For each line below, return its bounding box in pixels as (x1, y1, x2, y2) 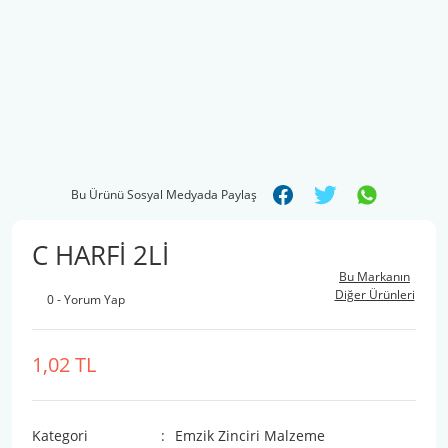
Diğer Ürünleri (334, 286, 415, 303)
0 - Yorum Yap (47, 291, 125, 308)
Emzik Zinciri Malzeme (174, 426, 325, 445)
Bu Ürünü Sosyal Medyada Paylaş (71, 186, 257, 203)
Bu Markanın (339, 268, 410, 285)
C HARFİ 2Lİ (32, 237, 169, 273)
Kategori (32, 426, 88, 445)
